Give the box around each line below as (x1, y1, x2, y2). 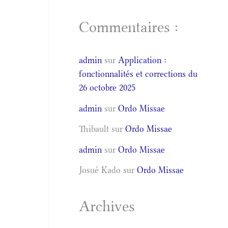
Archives (79, 197, 135, 215)
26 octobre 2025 (79, 82, 136, 93)
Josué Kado (79, 165, 121, 175)
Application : (118, 55, 167, 65)
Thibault (79, 124, 109, 134)
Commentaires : (79, 18, 179, 36)
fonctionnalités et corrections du (79, 69, 198, 79)
